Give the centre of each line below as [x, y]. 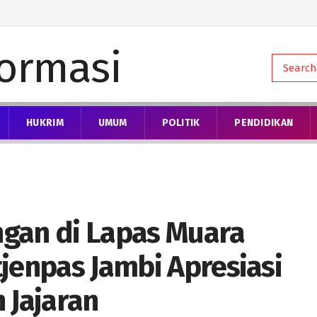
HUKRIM [45, 123]
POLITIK [181, 123]
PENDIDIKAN [264, 123]
